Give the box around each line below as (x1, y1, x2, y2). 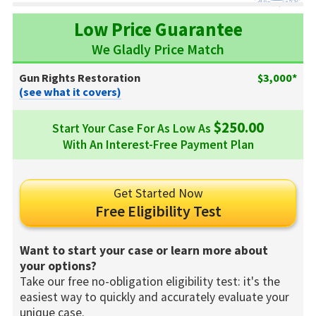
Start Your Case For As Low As (52, 120, 214, 136)
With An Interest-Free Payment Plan (62, 136, 254, 152)
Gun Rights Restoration (19, 70, 141, 85)
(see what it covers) (19, 84, 122, 99)
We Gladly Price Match (92, 40, 224, 58)
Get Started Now (113, 185, 203, 201)
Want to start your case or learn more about (20, 242, 269, 258)
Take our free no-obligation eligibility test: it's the (20, 273, 281, 289)
